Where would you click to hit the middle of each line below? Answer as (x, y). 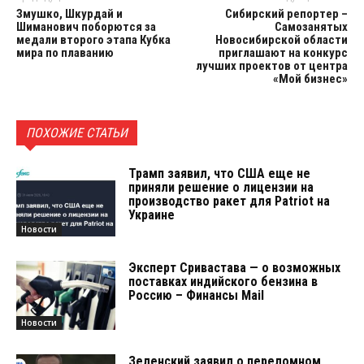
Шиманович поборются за (86, 26)
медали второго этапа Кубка (93, 39)
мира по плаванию (65, 52)
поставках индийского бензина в (223, 281)
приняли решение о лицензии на (221, 187)
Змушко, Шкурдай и (69, 13)
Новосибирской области (281, 39)
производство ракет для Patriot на (230, 201)
